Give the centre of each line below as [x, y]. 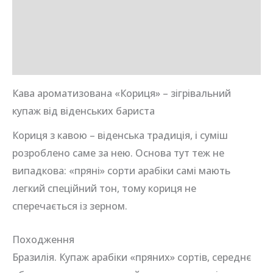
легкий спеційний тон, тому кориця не [104, 189]
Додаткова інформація [67, 34]
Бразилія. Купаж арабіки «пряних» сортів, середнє [132, 257]
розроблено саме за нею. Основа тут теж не [118, 153]
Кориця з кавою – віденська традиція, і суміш [120, 136]
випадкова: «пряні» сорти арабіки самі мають [121, 171]
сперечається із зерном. [70, 206]
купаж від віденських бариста [83, 111]
